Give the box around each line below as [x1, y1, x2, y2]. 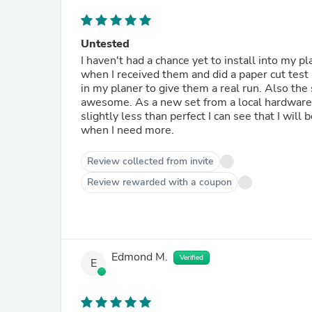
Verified [180, 253, 203, 263]
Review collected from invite [87, 155, 214, 168]
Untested [81, 36, 130, 52]
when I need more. [81, 123, 174, 138]
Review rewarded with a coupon [87, 175, 232, 189]
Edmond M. [111, 249, 168, 265]
